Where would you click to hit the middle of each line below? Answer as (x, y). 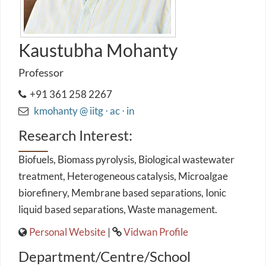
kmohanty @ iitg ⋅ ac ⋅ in (83, 111)
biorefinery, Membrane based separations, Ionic (122, 193)
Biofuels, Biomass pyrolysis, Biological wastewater (126, 159)
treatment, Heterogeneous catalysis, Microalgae (123, 176)
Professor (41, 72)
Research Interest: (75, 135)
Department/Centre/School (104, 256)
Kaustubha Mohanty (98, 50)
